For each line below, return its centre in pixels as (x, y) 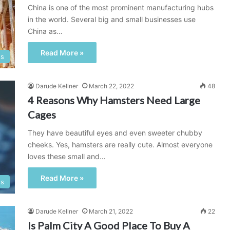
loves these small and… (67, 156)
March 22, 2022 (111, 86)
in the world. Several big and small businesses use (112, 19)
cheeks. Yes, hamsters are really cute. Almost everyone (120, 145)
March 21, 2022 (111, 211)
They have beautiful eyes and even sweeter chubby (115, 133)
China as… (45, 31)
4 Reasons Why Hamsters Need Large (114, 100)
